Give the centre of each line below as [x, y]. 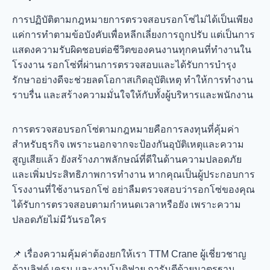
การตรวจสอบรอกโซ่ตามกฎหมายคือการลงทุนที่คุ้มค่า [126, 129]
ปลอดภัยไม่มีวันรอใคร [59, 219]
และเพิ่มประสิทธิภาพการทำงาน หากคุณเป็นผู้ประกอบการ [133, 174]
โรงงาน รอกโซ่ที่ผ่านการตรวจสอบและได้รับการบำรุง [124, 64]
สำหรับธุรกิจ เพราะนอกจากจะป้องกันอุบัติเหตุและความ [128, 144]
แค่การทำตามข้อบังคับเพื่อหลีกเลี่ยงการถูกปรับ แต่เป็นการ [133, 34]
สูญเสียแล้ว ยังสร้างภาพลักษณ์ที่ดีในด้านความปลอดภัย [127, 159]
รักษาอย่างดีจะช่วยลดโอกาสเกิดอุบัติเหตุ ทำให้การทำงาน [133, 80]
